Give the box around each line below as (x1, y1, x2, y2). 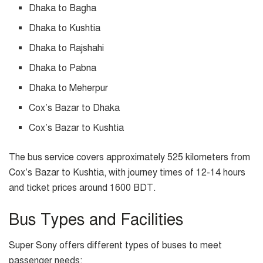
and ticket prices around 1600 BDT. (9, 182, 156, 194)
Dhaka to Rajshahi (29, 42, 104, 55)
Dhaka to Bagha (29, 2, 97, 15)
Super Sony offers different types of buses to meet (9, 240, 222, 252)
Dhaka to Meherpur (29, 82, 109, 95)
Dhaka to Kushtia (29, 22, 101, 35)
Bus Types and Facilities (9, 209, 183, 230)
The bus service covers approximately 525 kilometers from (9, 151, 250, 164)
